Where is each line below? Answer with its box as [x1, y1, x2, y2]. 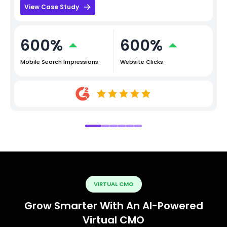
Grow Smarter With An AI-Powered [24, 199, 203, 213]
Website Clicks [120, 57, 163, 66]
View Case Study [24, 2, 79, 11]
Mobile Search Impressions [20, 57, 98, 66]
